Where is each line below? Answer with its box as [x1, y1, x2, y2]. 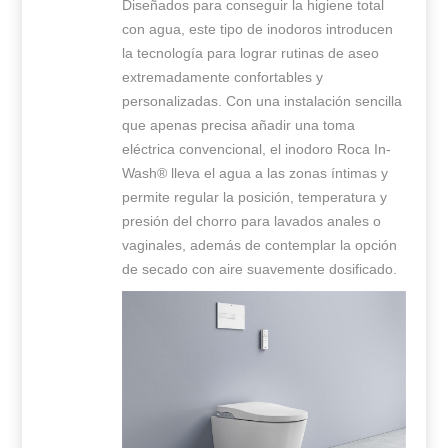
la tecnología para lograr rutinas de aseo [122, 44, 380, 61]
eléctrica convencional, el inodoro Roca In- [122, 140, 392, 157]
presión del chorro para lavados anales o [122, 212, 382, 229]
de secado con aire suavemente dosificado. [122, 260, 398, 277]
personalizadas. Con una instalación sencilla [122, 92, 403, 109]
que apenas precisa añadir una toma [122, 116, 356, 133]
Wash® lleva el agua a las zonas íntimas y [122, 164, 389, 181]
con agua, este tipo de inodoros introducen [122, 20, 394, 37]
